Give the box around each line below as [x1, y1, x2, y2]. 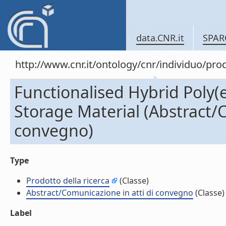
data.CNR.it [136, 32, 184, 44]
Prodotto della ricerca [26, 175, 109, 186]
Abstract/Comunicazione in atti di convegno [26, 187, 193, 198]
